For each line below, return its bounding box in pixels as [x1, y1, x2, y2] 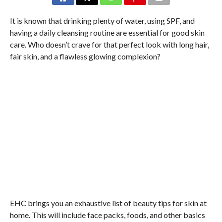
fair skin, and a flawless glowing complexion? [9, 52, 161, 61]
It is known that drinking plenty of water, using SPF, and [9, 16, 195, 25]
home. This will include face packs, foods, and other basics [9, 210, 205, 220]
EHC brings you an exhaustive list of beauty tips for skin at [9, 198, 207, 208]
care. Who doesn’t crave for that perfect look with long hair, [9, 40, 209, 49]
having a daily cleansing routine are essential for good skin [9, 28, 205, 37]
